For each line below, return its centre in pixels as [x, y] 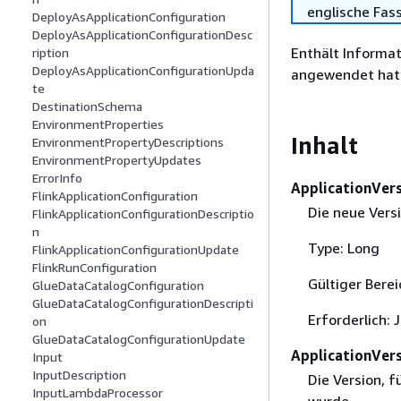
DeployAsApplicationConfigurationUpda [143, 71]
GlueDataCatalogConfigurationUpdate [139, 339]
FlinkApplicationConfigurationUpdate [136, 250]
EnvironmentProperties [98, 124]
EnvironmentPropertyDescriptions [128, 142]
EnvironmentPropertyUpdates [117, 160]
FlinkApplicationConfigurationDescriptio [143, 214]
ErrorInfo [57, 178]
